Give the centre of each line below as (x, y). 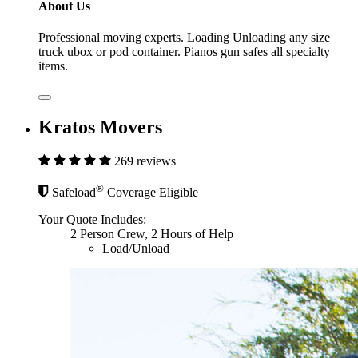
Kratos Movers (100, 127)
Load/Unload (136, 248)
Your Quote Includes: (92, 219)
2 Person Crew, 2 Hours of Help (152, 233)
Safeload (74, 192)
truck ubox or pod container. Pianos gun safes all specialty (184, 52)
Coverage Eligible (151, 192)
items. (53, 66)
